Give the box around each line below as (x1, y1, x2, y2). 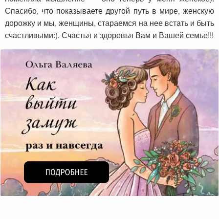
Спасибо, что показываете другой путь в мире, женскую (5, 5, 214, 17)
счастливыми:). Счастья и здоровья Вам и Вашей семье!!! (5, 29, 214, 41)
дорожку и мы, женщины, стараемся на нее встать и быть (5, 17, 214, 29)
